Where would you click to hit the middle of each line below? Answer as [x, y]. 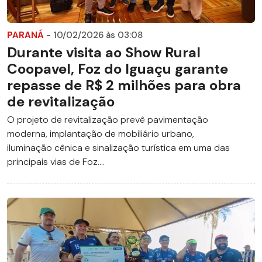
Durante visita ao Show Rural [104, 53]
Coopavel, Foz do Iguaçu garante [118, 69]
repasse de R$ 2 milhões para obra [124, 85]
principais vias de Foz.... [56, 162]
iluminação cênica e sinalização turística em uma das [118, 148]
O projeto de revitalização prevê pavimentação [108, 120]
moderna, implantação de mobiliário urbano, [101, 134]
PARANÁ [27, 35]
